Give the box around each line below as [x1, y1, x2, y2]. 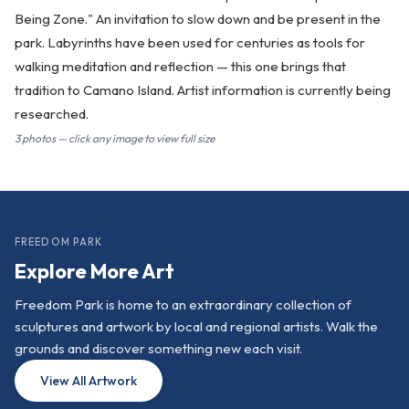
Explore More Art [15, 258, 174, 285]
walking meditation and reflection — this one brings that [15, 58, 346, 76]
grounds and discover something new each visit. [15, 340, 302, 358]
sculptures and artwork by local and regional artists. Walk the [15, 318, 378, 336]
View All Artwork [40, 372, 137, 390]
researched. [15, 105, 89, 123]
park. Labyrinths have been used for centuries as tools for [15, 34, 365, 52]
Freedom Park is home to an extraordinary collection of [15, 296, 351, 314]
